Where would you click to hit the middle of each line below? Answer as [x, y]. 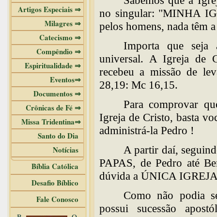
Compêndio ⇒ [59, 51]
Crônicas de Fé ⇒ [53, 108]
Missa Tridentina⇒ [51, 122]
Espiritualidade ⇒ [53, 65]
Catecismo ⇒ [60, 37]
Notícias [67, 150]
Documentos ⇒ [57, 93]
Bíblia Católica [57, 166]
